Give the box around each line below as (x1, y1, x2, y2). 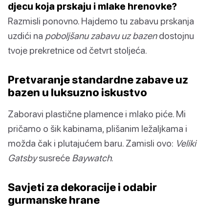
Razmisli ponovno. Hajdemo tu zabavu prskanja (8, 15, 194, 27)
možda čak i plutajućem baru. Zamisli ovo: (8, 137, 175, 149)
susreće (37, 152, 72, 164)
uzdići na (8, 30, 45, 42)
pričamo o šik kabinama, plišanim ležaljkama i (8, 123, 187, 134)
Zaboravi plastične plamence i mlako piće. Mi (8, 108, 186, 120)
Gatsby (8, 152, 37, 164)
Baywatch (72, 152, 111, 164)
